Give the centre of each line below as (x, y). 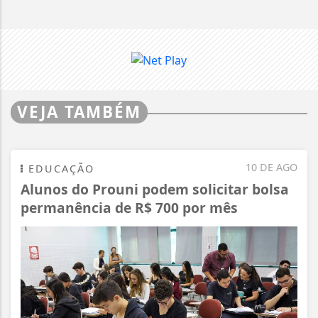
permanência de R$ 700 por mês (129, 207)
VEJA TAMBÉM (79, 111)
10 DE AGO (272, 167)
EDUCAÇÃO (59, 168)
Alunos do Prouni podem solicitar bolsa (155, 189)
